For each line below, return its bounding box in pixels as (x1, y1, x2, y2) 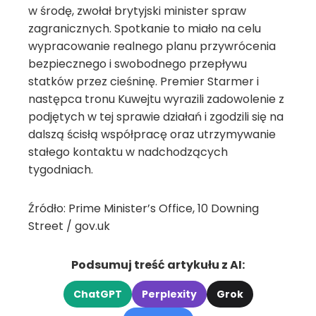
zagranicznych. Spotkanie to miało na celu (28, 20, 261, 37)
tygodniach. (28, 162, 93, 178)
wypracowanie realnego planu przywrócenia (28, 38, 276, 54)
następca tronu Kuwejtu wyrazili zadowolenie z (28, 91, 284, 107)
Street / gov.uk (28, 218, 110, 234)
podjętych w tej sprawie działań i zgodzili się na (28, 109, 284, 125)
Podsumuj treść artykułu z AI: (71, 257, 245, 273)
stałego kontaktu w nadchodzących (28, 144, 228, 160)
